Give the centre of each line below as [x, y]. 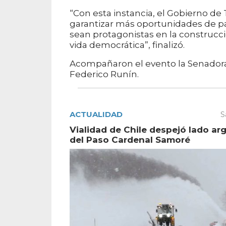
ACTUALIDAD [96, 115]
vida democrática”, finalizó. [127, 45]
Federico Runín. [104, 74]
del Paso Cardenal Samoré [130, 140]
